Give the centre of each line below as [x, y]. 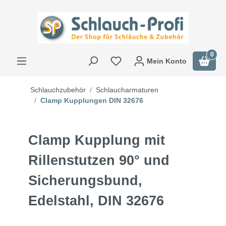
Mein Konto [167, 61]
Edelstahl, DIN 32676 [96, 201]
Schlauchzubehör [58, 90]
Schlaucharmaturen [127, 90]
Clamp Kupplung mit [97, 140]
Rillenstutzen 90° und [99, 161]
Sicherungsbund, [85, 181]
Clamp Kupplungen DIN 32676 [92, 101]
